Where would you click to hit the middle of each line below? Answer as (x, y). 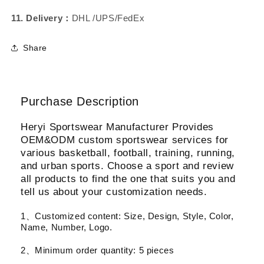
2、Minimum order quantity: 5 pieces (98, 250)
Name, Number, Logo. (67, 227)
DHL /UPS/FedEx (108, 18)
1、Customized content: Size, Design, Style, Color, (127, 216)
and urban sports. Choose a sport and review (127, 166)
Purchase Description (80, 101)
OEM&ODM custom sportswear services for (125, 140)
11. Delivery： (42, 18)
